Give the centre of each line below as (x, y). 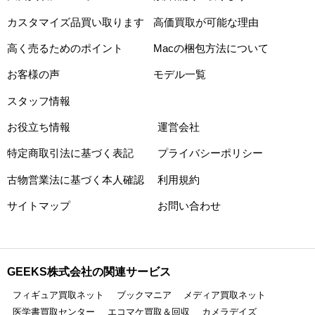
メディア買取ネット (225, 295)
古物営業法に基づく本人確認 (75, 180)
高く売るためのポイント (65, 49)
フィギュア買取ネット (59, 295)
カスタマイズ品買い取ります (75, 22)
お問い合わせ (189, 206)
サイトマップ (38, 206)
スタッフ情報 (38, 101)
